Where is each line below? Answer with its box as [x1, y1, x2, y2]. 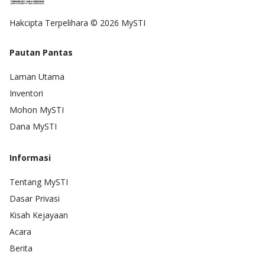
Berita [9, 242, 33, 254]
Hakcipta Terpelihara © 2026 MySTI [9, 17, 146, 28]
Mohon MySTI [9, 104, 64, 115]
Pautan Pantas [9, 46, 73, 58]
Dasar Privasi [9, 192, 60, 204]
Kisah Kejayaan [9, 209, 68, 221]
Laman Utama [9, 70, 64, 82]
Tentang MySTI [9, 176, 68, 188]
